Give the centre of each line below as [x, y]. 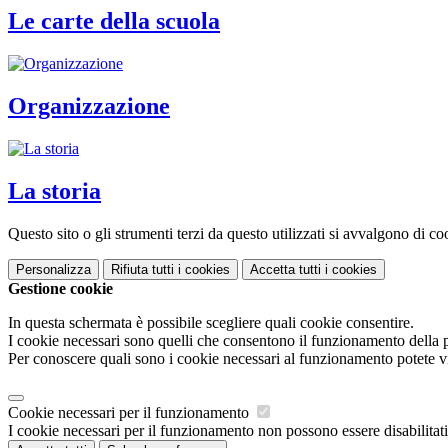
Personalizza [53, 269]
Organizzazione [89, 106]
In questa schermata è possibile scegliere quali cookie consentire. [211, 322]
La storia [54, 190]
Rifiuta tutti [142, 269]
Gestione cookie [60, 288]
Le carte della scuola [114, 21]
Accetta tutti [285, 269]
